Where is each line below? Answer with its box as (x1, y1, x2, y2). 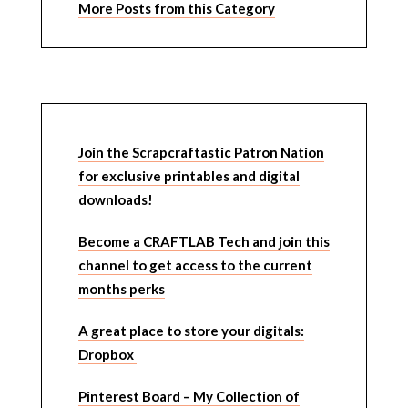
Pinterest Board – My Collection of (77, 387, 300, 404)
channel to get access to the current (77, 256, 312, 273)
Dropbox (77, 345, 137, 362)
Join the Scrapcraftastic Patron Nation (77, 143, 324, 160)
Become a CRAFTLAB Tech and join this (77, 232, 330, 250)
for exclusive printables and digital (77, 167, 300, 184)
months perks (77, 280, 165, 297)
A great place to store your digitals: (77, 321, 304, 339)
